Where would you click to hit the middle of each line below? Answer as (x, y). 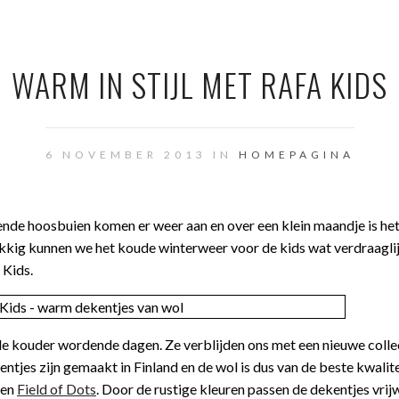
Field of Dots (57, 389)
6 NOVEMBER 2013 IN (142, 155)
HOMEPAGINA (296, 155)
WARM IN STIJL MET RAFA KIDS (199, 84)
